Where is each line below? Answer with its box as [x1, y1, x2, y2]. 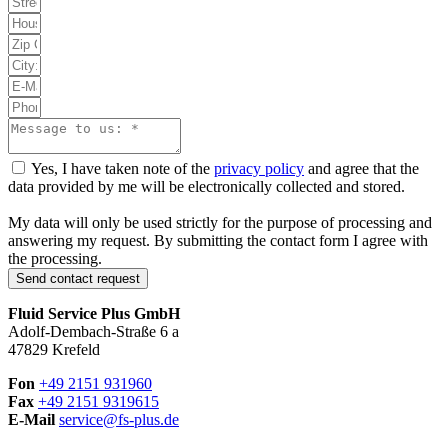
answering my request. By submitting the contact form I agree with [8, 232, 428, 250]
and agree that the [304, 160, 419, 178]
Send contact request [16, 271, 140, 287]
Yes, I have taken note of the [31, 160, 214, 178]
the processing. [8, 250, 102, 268]
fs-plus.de [118, 411, 179, 429]
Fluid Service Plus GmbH [8, 305, 180, 323]
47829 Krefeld [8, 341, 100, 359]
